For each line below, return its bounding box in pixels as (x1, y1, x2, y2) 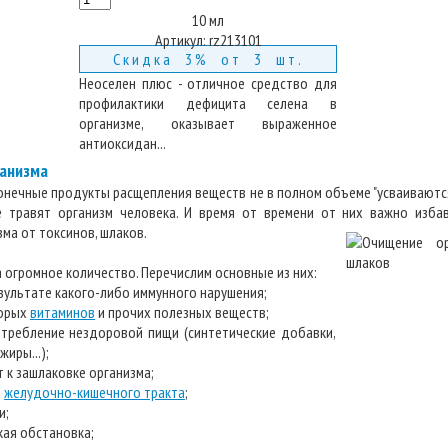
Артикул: (154, 29, 206, 50)
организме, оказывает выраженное (79, 112, 337, 133)
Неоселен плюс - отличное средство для (79, 72, 337, 93)
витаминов (30, 302, 95, 322)
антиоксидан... (79, 132, 166, 153)
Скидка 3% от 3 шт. (112, 48, 304, 69)
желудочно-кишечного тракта (4, 382, 185, 402)
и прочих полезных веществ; (95, 302, 269, 322)
